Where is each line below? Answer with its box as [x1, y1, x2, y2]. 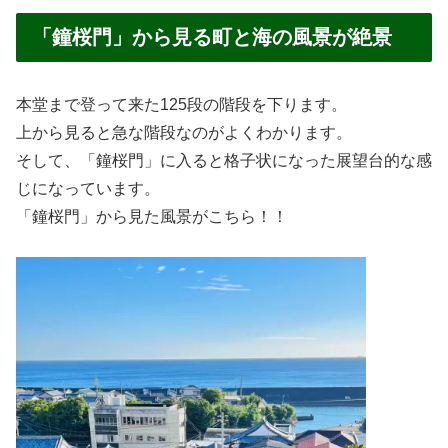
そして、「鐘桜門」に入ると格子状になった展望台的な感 [16, 152, 432, 170]
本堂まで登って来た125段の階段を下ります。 [16, 96, 347, 114]
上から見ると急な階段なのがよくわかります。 [16, 124, 352, 142]
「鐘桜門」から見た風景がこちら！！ [16, 208, 288, 226]
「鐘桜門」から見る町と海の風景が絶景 [32, 26, 392, 49]
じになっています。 [16, 180, 160, 198]
